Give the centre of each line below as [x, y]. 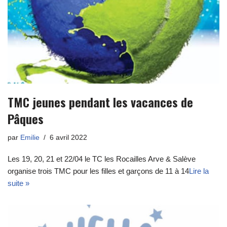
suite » [18, 183]
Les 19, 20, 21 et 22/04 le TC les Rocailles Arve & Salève [102, 159]
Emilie [30, 137]
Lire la [199, 171]
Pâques [26, 118]
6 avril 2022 [68, 137]
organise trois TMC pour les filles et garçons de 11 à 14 [98, 171]
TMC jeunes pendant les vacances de [100, 102]
